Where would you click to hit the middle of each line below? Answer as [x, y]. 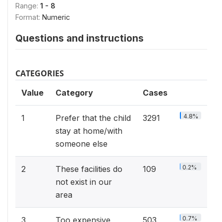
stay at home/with [89, 131]
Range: [28, 6]
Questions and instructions [80, 38]
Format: [29, 17]
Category [74, 93]
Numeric [56, 17]
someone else [82, 144]
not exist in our [84, 182]
